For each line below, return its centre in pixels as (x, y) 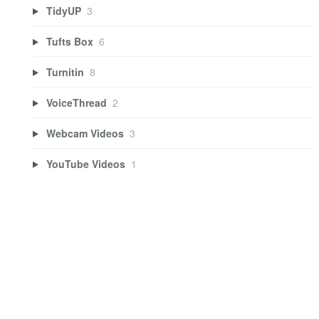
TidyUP (63, 10)
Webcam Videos (85, 133)
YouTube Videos (85, 163)
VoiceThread (76, 102)
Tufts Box (69, 41)
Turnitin (65, 72)
